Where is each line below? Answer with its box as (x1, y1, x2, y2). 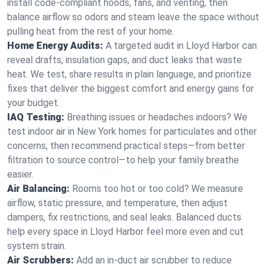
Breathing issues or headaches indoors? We (67, 111, 247, 123)
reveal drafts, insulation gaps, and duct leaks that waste (7, 54, 242, 66)
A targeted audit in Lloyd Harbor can (105, 40, 257, 51)
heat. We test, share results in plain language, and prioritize (7, 69, 252, 80)
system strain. (7, 240, 66, 252)
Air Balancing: (7, 183, 70, 194)
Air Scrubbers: (7, 254, 74, 266)
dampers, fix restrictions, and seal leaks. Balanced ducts (7, 212, 241, 223)
